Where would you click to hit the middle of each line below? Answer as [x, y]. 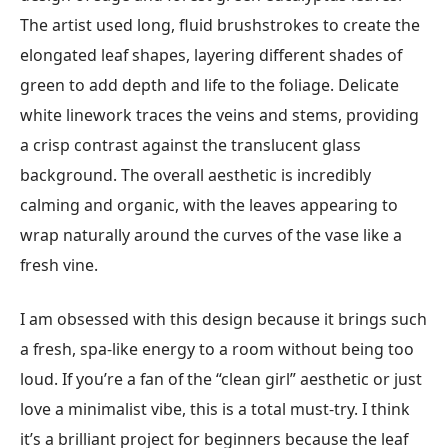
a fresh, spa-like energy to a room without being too [217, 349]
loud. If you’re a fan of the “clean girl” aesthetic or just [221, 379]
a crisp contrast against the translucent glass [190, 144]
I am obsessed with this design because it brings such [223, 319]
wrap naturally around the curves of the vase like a [211, 234]
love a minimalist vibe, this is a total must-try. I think [215, 409]
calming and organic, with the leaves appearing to [209, 204]
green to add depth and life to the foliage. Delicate [209, 84]
